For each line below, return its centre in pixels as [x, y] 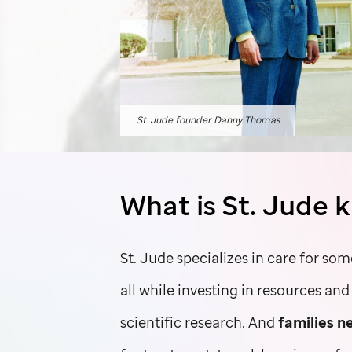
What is [172, 205]
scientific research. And [200, 321]
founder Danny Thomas [226, 120]
